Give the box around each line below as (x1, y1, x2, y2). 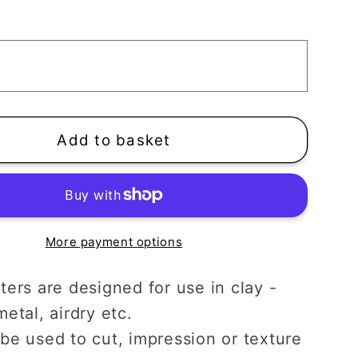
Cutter (13, 44, 64, 65)
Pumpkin (13, 2, 86, 23)
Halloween (13, 106, 101, 127)
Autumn (13, 86, 77, 106)
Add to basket (57, 130, 171, 149)
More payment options (45, 233, 183, 249)
